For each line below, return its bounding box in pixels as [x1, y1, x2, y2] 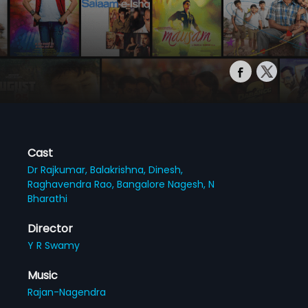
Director [27, 220, 74, 236]
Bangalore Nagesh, [117, 177, 209, 191]
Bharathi [27, 191, 68, 206]
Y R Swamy [27, 238, 80, 252]
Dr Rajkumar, [27, 162, 91, 177]
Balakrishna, [90, 162, 149, 177]
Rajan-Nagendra [27, 285, 107, 299]
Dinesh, [148, 162, 184, 177]
